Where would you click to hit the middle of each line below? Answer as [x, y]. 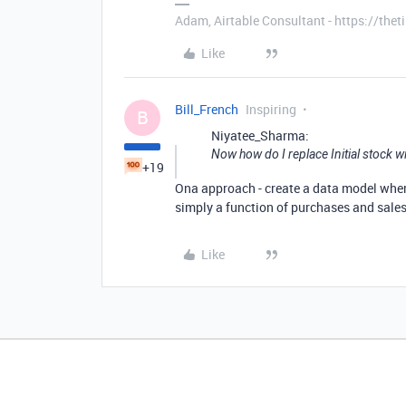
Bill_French [207, 109]
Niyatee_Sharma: [260, 135]
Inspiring [271, 109]
